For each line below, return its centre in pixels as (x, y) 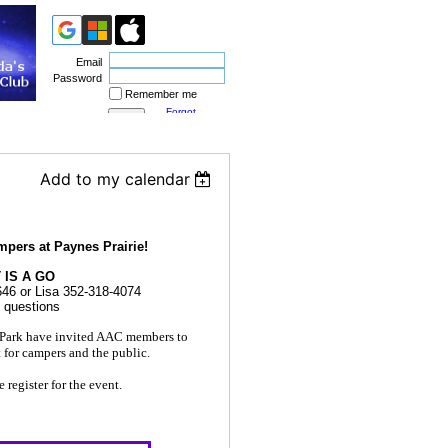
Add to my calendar (114, 179)
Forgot (180, 111)
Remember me (160, 94)
